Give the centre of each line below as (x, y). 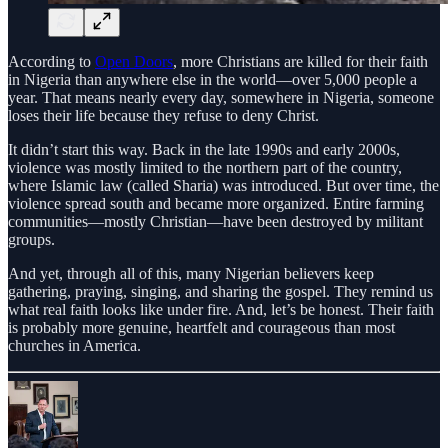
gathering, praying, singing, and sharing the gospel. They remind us (220, 292)
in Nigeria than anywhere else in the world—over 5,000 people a (212, 80)
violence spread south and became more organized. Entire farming (216, 204)
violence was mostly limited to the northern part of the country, (205, 168)
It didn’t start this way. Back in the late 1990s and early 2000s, (204, 150)
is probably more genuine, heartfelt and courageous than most (201, 328)
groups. (31, 240)
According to (51, 62)
